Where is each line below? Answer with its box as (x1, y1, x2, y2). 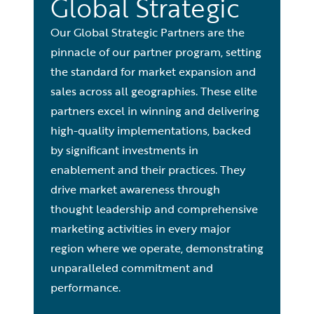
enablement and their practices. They (50, 161, 245, 178)
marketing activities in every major (50, 220, 231, 237)
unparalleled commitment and (50, 259, 213, 276)
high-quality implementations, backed (50, 122, 251, 139)
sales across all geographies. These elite (50, 83, 257, 100)
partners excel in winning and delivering (50, 102, 259, 119)
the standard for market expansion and (50, 63, 256, 80)
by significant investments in (50, 142, 198, 158)
